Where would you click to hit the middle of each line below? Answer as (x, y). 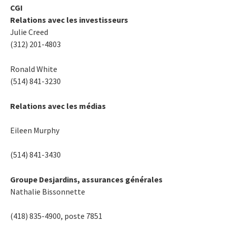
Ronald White (34, 69)
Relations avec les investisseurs (69, 20)
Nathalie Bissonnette (48, 191)
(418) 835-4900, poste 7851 (56, 216)
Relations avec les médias (58, 106)
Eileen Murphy (35, 130)
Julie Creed (29, 32)
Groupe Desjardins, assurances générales (86, 179)
